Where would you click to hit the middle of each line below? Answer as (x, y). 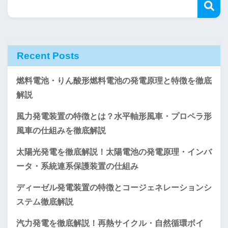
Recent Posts (48, 56)
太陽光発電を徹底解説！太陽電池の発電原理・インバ (114, 152)
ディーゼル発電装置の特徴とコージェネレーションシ (114, 188)
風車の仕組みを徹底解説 (61, 131)
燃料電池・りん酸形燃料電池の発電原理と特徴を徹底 (114, 81)
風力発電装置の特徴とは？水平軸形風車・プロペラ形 (114, 117)
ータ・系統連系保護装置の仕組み (77, 166)
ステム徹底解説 (45, 202)
